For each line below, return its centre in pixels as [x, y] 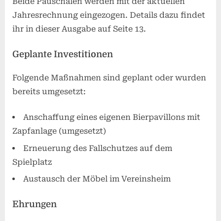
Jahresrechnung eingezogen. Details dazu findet [109, 15]
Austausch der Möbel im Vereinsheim [97, 179]
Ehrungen [35, 204]
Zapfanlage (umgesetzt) [59, 131]
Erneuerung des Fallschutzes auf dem [98, 148]
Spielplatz [32, 162]
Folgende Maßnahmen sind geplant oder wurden [109, 78]
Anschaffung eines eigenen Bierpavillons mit [112, 117]
